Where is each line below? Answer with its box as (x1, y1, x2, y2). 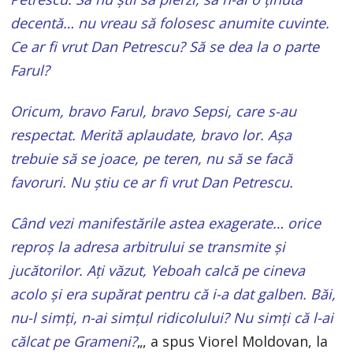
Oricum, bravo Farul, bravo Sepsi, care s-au (10, 101, 297, 121)
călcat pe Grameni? (10, 331, 138, 351)
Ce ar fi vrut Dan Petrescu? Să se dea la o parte (10, 36, 320, 56)
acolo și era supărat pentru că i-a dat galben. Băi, (10, 284, 336, 303)
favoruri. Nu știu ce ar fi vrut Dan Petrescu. (10, 172, 294, 191)
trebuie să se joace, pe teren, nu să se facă (10, 148, 293, 168)
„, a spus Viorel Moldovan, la (137, 331, 329, 351)
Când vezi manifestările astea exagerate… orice (10, 213, 321, 232)
